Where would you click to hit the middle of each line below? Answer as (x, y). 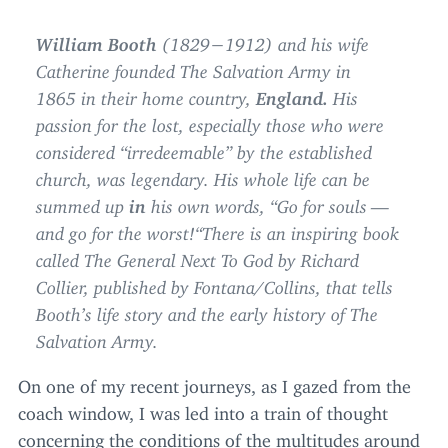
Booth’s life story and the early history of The (207, 310)
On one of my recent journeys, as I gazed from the (214, 382)
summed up (82, 202)
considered (78, 148)
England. (292, 94)
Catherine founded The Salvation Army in (193, 67)
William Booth (99, 40)
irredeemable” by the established (249, 148)
